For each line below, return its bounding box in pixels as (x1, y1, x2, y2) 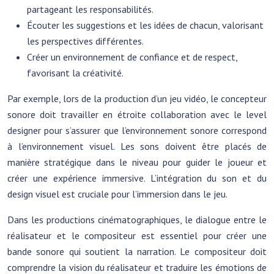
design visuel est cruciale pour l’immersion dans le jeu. (7, 188, 228, 200)
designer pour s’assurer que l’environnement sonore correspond (7, 124, 267, 136)
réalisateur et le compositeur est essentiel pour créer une (7, 229, 267, 242)
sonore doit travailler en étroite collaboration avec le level (7, 108, 267, 120)
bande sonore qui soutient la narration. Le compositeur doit (7, 245, 267, 257)
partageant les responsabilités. (27, 3, 154, 15)
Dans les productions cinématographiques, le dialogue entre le (7, 213, 267, 226)
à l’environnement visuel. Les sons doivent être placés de (7, 140, 267, 152)
